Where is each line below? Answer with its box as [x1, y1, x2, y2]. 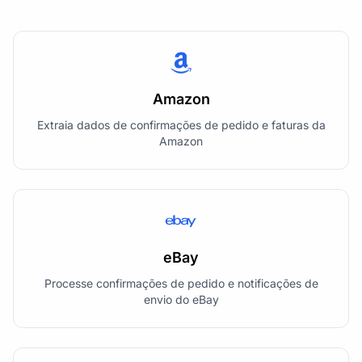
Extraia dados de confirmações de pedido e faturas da [36, 117, 326, 132]
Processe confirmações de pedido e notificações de [44, 276, 318, 290]
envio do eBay [143, 292, 219, 306]
